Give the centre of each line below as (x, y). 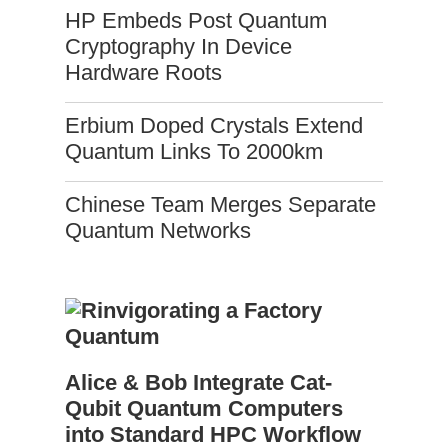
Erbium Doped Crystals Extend (214, 126)
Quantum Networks (158, 231)
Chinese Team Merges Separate (220, 205)
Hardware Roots (143, 73)
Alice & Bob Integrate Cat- (198, 383)
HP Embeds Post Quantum (196, 21)
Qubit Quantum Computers (204, 409)
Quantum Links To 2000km (194, 152)
